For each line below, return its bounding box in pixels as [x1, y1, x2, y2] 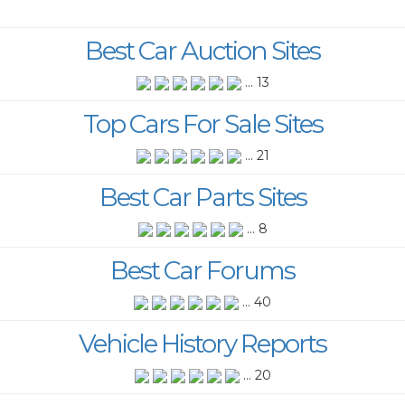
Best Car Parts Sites [99, 181, 306, 212]
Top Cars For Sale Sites [82, 108, 323, 139]
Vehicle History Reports [79, 327, 326, 359]
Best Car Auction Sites [85, 34, 320, 66]
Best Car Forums [110, 254, 295, 286]
